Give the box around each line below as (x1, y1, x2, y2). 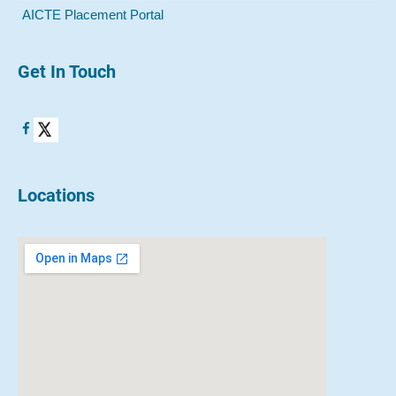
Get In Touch (18, 60, 116, 82)
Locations (18, 184, 95, 206)
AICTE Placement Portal (22, 7, 164, 22)
